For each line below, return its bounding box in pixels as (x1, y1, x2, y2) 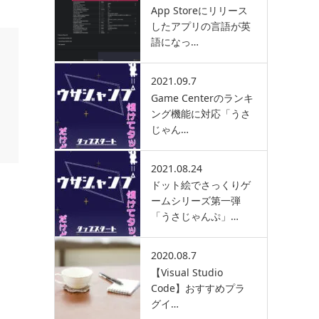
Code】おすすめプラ (151, 281, 245, 296)
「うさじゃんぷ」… (151, 209, 239, 224)
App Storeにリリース (151, 3, 248, 17)
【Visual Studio (151, 266, 223, 280)
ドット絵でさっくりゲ (151, 178, 251, 192)
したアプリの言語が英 (151, 19, 251, 33)
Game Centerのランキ (151, 90, 253, 105)
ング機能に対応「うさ (151, 106, 251, 120)
